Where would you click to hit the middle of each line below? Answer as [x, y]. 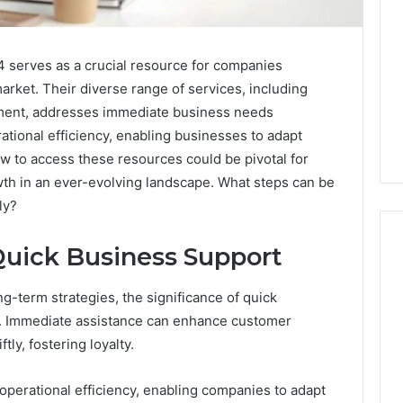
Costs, [178, 393]
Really [176, 374]
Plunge [179, 355]
